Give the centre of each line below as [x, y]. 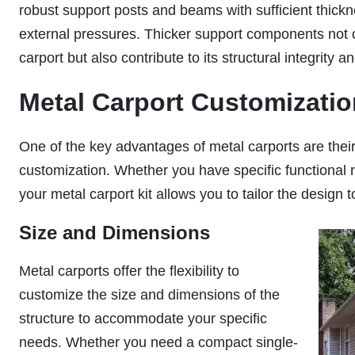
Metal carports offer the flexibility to [129, 271]
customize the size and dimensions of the [149, 295]
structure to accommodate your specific [143, 319]
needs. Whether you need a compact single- [158, 342]
